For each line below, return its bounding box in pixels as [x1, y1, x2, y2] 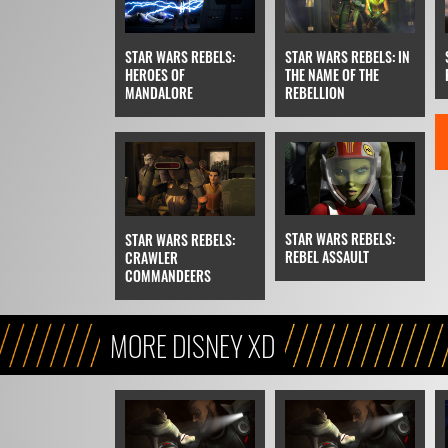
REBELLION [284, 82, 345, 104]
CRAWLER [124, 246, 178, 268]
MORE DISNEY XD [109, 324, 275, 366]
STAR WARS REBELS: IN [284, 46, 410, 68]
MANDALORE [124, 82, 193, 104]
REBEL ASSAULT [284, 246, 369, 268]
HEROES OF [124, 64, 185, 86]
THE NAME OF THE [284, 64, 379, 86]
